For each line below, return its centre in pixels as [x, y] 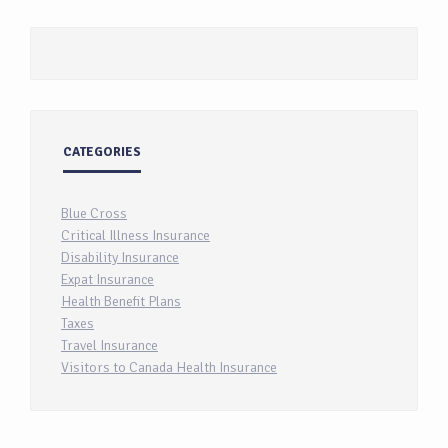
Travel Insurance [109, 346]
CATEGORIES [102, 152]
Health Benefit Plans [121, 302]
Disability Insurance [120, 258]
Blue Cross [94, 214]
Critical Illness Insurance [135, 236]
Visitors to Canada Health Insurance [169, 368]
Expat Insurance [107, 280]
